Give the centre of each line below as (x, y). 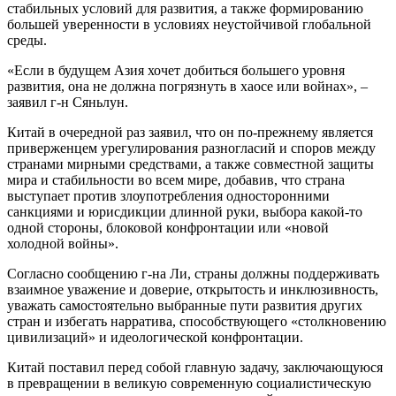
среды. (27, 40)
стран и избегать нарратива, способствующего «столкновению (197, 321)
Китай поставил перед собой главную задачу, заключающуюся (195, 367)
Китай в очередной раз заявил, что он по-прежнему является (190, 132)
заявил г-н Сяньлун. (68, 102)
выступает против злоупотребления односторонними (168, 195)
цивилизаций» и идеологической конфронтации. (155, 337)
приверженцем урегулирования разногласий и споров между (191, 148)
